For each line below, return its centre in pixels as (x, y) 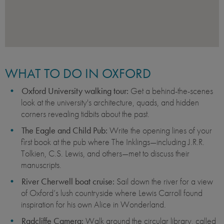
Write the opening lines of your (160, 130)
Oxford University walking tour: (76, 90)
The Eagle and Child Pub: (64, 130)
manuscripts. (41, 164)
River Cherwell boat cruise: (69, 181)
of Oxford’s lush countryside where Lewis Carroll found (112, 192)
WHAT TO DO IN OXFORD (78, 73)
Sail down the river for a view (165, 181)
